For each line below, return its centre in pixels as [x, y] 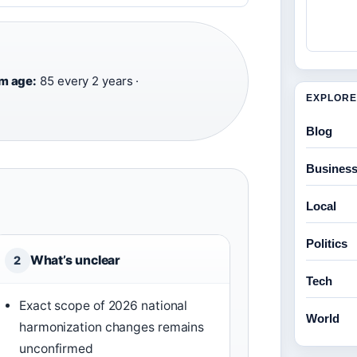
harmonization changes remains [112, 328]
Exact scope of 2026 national [104, 306]
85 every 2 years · [88, 81]
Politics [327, 243]
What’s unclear [75, 261]
